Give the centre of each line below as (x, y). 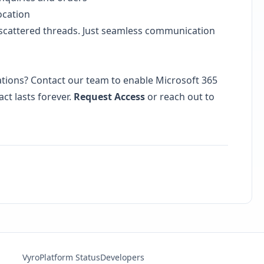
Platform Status (70, 257)
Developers (123, 257)
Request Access (109, 97)
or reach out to (180, 97)
